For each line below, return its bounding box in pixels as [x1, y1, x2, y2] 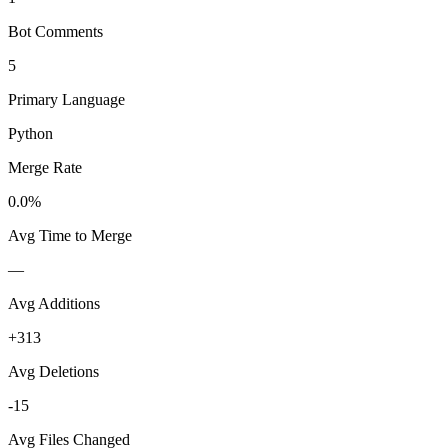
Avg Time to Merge [8, 226, 132, 244]
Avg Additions [8, 294, 100, 312]
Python [8, 124, 53, 142]
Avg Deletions [8, 362, 99, 380]
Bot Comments [8, 22, 103, 40]
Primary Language [8, 90, 125, 108]
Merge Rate [8, 158, 82, 176]
